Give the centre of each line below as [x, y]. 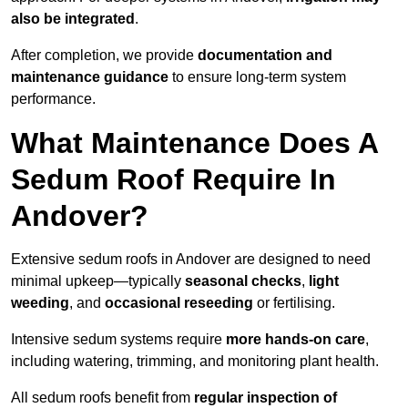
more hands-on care [296, 340]
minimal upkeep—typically [98, 281]
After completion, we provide [104, 56]
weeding [40, 303]
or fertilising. [294, 303]
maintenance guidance [90, 77]
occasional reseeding [179, 303]
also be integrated [73, 19]
